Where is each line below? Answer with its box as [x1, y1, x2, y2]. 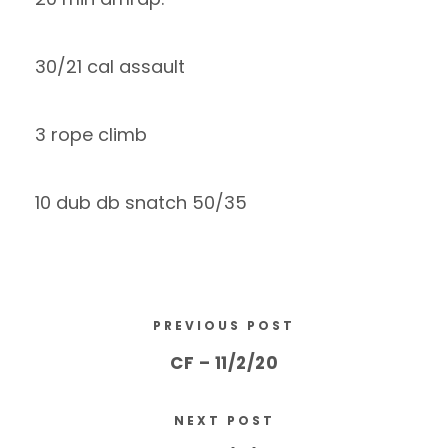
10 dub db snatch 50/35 [35, 190, 247, 215]
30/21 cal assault [35, 54, 185, 79]
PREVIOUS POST [153, 317, 295, 334]
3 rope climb [35, 122, 147, 147]
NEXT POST [173, 412, 275, 429]
